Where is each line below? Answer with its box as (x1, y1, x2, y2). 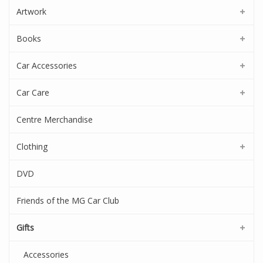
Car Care (16, 87, 49, 98)
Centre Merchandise (16, 114, 93, 125)
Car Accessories (16, 60, 77, 71)
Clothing (16, 141, 48, 152)
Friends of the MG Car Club (16, 195, 119, 206)
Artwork (16, 6, 46, 17)
